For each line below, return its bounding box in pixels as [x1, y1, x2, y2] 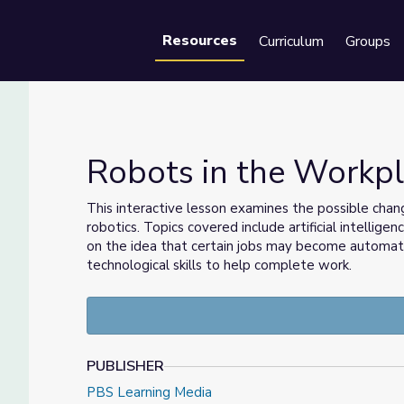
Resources [162, 31, 237, 50]
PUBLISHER [87, 356, 164, 376]
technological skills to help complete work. [87, 256, 359, 274]
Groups [345, 32, 390, 51]
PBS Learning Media [87, 383, 212, 401]
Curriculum [259, 32, 324, 51]
